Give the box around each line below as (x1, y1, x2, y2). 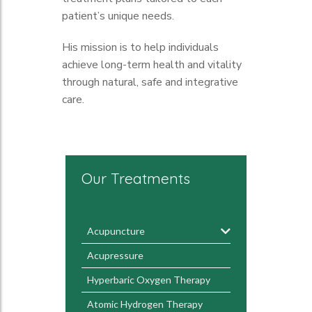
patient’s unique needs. (62, 8, 174, 24)
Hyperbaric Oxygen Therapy (87, 274, 210, 286)
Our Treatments (81, 169, 190, 187)
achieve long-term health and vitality (62, 57, 242, 72)
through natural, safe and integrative (62, 75, 238, 90)
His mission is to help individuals (62, 40, 219, 55)
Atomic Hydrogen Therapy (87, 298, 203, 310)
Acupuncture (87, 225, 145, 237)
